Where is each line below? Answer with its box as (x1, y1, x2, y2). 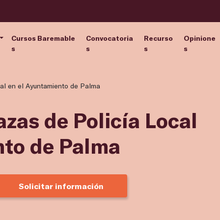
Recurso (143, 33, 173, 42)
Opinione (184, 33, 216, 42)
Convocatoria (85, 33, 133, 42)
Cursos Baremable (11, 33, 76, 42)
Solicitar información (19, 181, 104, 191)
